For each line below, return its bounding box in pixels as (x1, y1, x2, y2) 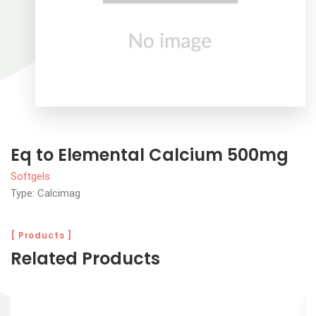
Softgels (11, 169, 50, 183)
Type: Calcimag (11, 186, 80, 200)
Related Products (11, 246, 160, 270)
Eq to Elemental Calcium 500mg (11, 142, 288, 166)
